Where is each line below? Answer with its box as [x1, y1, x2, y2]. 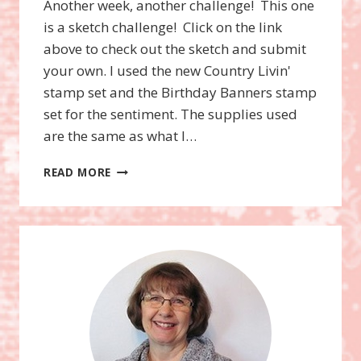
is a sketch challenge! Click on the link [44, 17, 282, 36]
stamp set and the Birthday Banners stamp [44, 82, 317, 102]
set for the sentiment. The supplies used [44, 104, 297, 123]
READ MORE [44, 164, 112, 180]
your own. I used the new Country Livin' [44, 60, 291, 80]
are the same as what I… [44, 126, 197, 145]
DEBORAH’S [110, 193, 177, 210]
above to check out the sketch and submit [44, 39, 306, 58]
